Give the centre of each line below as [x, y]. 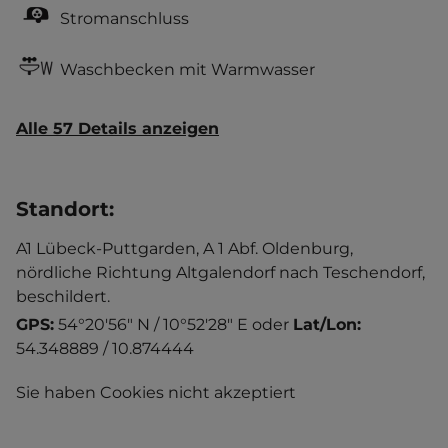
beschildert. [63, 296]
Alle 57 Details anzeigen [117, 128]
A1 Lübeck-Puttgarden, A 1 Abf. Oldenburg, [184, 248]
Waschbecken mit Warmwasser [187, 69]
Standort [62, 209]
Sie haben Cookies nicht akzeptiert [156, 392]
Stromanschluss [124, 18]
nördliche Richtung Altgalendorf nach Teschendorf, [220, 272]
